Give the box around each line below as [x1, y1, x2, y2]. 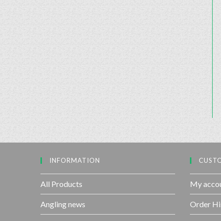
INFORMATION [49, 156, 101, 165]
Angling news [40, 199, 86, 209]
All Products [40, 179, 83, 189]
